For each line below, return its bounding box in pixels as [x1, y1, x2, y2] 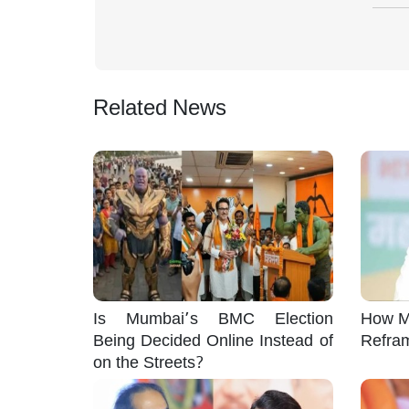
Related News [93, 86, 226, 124]
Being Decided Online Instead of [93, 324, 333, 352]
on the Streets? [93, 346, 204, 374]
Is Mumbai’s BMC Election [93, 302, 333, 330]
